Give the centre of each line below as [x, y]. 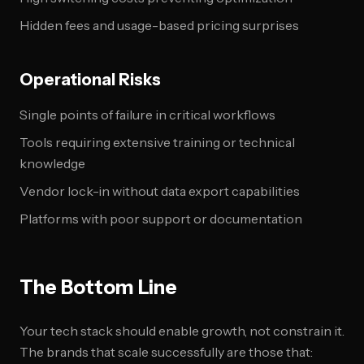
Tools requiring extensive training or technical [157, 142]
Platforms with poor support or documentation [161, 219]
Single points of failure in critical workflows [147, 115]
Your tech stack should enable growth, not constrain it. [182, 331]
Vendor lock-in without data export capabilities [160, 191]
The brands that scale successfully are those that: [166, 352]
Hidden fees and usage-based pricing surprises [159, 25]
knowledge [52, 163]
